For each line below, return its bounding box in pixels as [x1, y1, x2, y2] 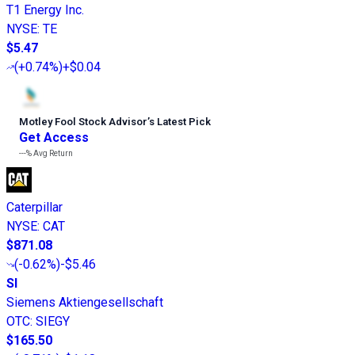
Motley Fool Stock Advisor [19, 116, 147, 128]
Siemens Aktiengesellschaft [6, 295, 163, 311]
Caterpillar [6, 200, 63, 216]
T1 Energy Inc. [6, 2, 84, 18]
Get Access [19, 130, 89, 146]
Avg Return [32, 149, 73, 158]
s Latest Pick [149, 116, 211, 128]
